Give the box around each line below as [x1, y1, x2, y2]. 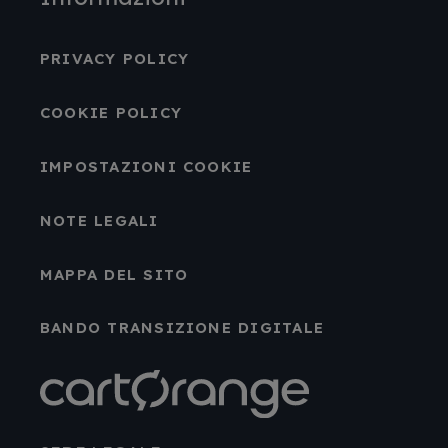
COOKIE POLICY [39, 103, 182, 123]
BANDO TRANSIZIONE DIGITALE [39, 318, 325, 338]
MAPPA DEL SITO [39, 264, 189, 284]
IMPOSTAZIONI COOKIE [39, 156, 253, 176]
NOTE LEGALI [39, 210, 159, 230]
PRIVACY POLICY [39, 49, 190, 69]
